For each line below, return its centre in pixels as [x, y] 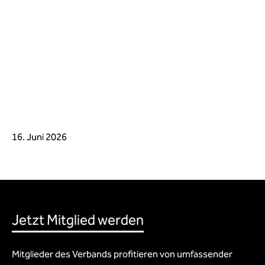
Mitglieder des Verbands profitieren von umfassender [122, 254]
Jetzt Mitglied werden [78, 220]
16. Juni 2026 [39, 137]
